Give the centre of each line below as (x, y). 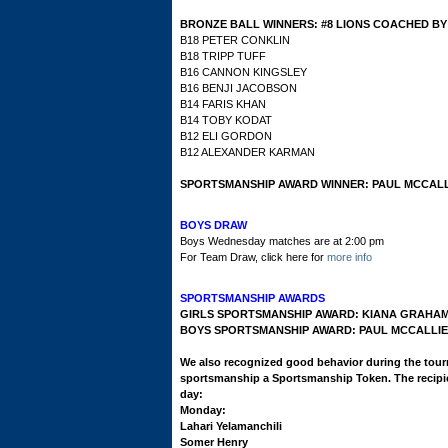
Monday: (203, 410)
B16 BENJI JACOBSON (238, 88)
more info (349, 257)
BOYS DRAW (213, 225)
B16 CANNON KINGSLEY (243, 72)
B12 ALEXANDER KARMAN (247, 152)
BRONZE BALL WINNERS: (250, 24)
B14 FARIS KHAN (223, 104)
